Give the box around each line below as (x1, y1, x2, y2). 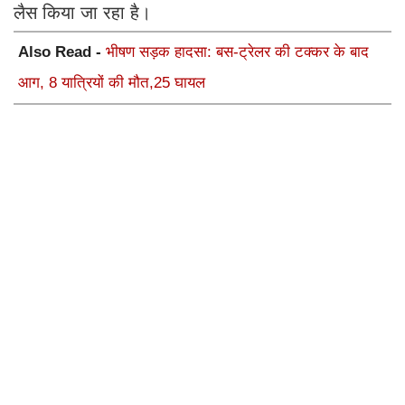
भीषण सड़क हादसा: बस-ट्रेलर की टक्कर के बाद (106, 42, 369, 61)
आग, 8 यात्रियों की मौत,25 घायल (18, 73, 205, 91)
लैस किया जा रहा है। (14, 2, 151, 23)
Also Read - (18, 42, 106, 61)
